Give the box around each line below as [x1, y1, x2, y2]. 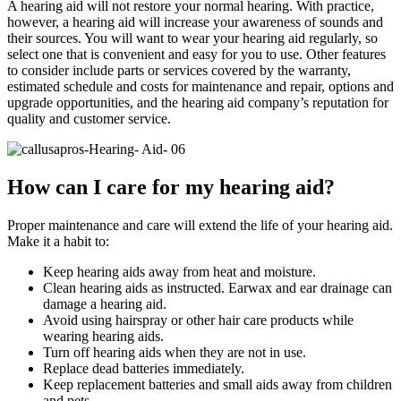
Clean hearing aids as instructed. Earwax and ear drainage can [43, 279, 392, 295]
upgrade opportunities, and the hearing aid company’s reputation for [7, 95, 388, 111]
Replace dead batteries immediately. [43, 360, 244, 376]
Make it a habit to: [7, 233, 109, 249]
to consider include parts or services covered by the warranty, [7, 63, 351, 79]
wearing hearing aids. [43, 328, 164, 344]
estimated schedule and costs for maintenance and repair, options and [7, 79, 394, 95]
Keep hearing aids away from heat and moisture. [43, 263, 316, 279]
